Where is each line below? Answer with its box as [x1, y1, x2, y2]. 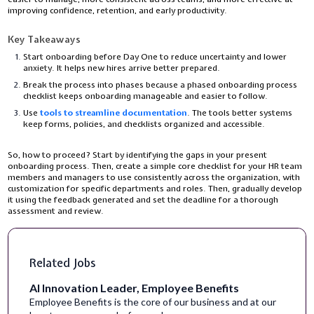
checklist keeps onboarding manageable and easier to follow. [23, 90, 268, 102]
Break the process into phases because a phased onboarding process [23, 78, 298, 90]
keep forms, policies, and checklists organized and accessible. [23, 118, 268, 130]
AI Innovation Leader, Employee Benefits [29, 280, 240, 294]
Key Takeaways [8, 32, 81, 46]
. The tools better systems [187, 107, 293, 118]
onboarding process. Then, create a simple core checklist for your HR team [8, 160, 303, 172]
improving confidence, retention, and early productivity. [8, 4, 230, 16]
